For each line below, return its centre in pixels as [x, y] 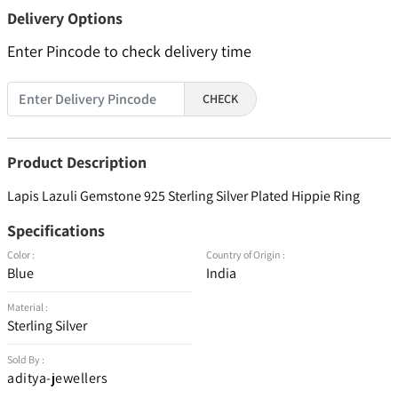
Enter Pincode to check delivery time [129, 52]
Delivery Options [65, 19]
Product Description [77, 163]
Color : [21, 255]
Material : [28, 307]
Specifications [56, 231]
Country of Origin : [246, 255]
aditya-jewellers [57, 378]
